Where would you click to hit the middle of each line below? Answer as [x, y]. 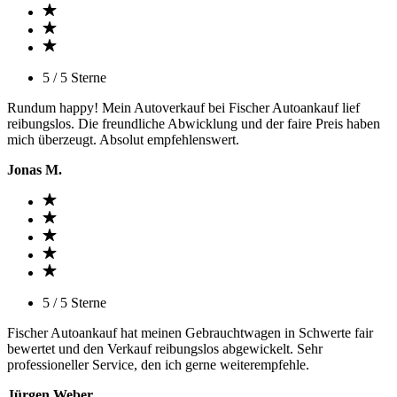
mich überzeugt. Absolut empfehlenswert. [123, 140]
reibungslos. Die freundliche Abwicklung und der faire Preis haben [194, 124]
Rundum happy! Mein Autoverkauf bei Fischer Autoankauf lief [183, 108]
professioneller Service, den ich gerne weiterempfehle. [158, 365]
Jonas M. [35, 170]
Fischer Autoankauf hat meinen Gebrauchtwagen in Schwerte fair [190, 333]
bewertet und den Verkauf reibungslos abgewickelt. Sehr [165, 349]
